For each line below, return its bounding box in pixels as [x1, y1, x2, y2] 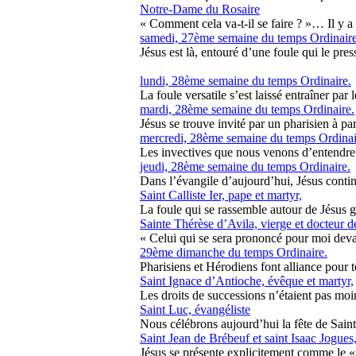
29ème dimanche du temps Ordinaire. [140, 246, 327, 259]
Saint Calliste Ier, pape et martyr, [140, 188, 302, 202]
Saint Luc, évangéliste [140, 303, 250, 316]
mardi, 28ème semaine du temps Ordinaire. [140, 103, 354, 116]
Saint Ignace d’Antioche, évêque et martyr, [140, 274, 354, 288]
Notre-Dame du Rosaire [140, 2, 260, 16]
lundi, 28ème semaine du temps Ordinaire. [140, 74, 351, 87]
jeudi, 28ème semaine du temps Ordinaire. [140, 160, 350, 173]
